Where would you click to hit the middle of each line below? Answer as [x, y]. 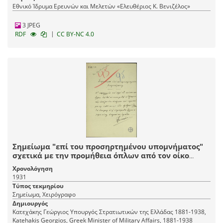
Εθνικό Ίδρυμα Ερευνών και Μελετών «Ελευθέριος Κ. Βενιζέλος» [101, 6]
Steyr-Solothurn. [43, 165]
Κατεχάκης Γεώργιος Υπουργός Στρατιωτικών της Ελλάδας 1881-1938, [109, 212]
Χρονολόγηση [33, 169]
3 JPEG [31, 25]
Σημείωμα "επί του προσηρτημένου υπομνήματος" [108, 147]
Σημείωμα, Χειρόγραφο [44, 195]
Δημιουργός [30, 204]
